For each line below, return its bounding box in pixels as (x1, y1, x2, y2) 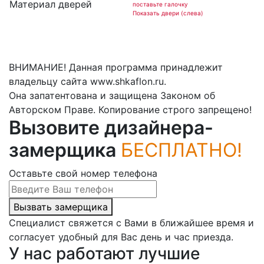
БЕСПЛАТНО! (121, 138, 242, 161)
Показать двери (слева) (133, 9, 203, 16)
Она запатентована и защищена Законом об (9, 90, 215, 101)
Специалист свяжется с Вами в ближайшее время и (9, 217, 254, 229)
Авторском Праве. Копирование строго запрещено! (9, 104, 252, 115)
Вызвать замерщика (14, 201, 108, 213)
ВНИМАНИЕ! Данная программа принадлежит (9, 61, 223, 73)
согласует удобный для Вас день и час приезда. (9, 231, 233, 243)
